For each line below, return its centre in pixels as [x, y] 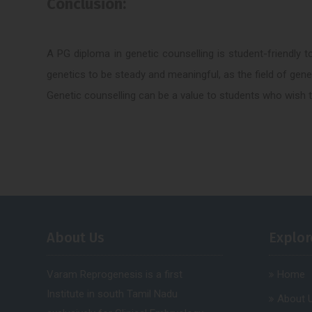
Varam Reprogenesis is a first [115, 274]
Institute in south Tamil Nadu [112, 294]
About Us [76, 237]
